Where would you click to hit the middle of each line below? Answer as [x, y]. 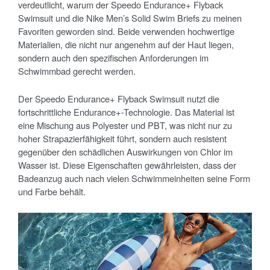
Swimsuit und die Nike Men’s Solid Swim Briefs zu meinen [130, 18]
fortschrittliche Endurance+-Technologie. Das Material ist [126, 112]
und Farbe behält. [52, 192]
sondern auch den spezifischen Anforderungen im [113, 58]
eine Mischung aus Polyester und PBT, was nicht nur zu [125, 125]
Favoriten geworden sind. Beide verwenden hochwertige [126, 31]
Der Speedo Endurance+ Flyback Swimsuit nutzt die [119, 99]
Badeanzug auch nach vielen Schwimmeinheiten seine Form [134, 178]
